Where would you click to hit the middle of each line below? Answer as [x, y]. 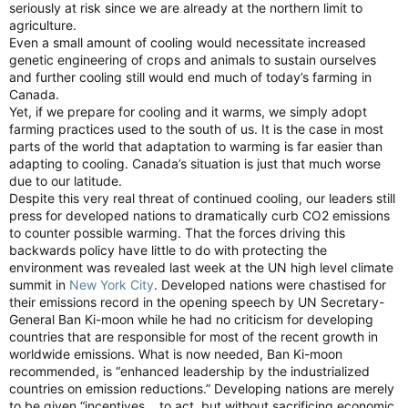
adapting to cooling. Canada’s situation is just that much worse [195, 163]
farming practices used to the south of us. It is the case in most [196, 129]
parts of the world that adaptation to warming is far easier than [196, 146]
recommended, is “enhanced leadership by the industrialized [189, 371]
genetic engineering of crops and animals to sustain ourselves [193, 60]
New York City [112, 285]
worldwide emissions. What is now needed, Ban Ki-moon [176, 354]
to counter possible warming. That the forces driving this [177, 233]
